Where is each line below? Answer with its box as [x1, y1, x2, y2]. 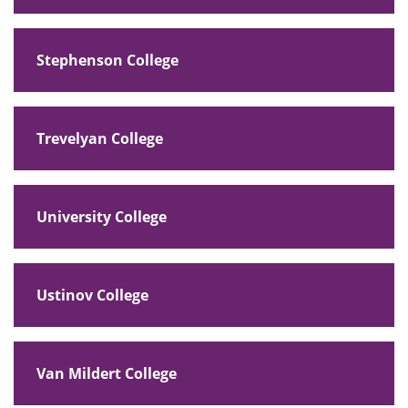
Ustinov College [36, 284, 148, 305]
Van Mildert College [36, 362, 177, 383]
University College [36, 206, 167, 227]
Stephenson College [36, 49, 178, 70]
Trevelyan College [36, 127, 163, 148]
